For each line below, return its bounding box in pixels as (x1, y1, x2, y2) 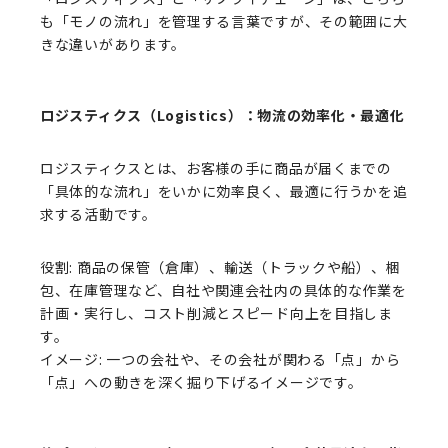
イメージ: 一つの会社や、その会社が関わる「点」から (40, 349, 401, 369)
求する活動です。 (40, 204, 157, 224)
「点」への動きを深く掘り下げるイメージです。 (40, 372, 363, 392)
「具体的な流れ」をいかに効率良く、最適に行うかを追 (40, 181, 408, 201)
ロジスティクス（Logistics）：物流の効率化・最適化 (40, 105, 405, 125)
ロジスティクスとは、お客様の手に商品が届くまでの (40, 158, 392, 178)
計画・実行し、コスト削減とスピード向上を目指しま (40, 303, 393, 323)
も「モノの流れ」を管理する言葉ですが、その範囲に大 (40, 11, 408, 31)
